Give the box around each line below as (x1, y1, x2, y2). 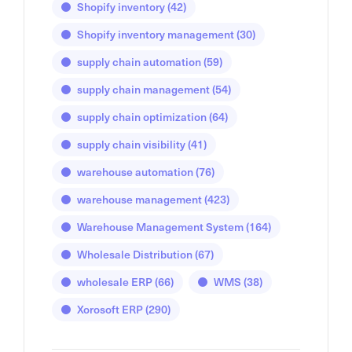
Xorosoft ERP (77, 301, 143, 318)
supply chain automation (77, 53, 201, 71)
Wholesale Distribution (77, 246, 192, 263)
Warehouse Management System (77, 218, 244, 236)
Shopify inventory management (77, 26, 234, 43)
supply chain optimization (77, 108, 207, 126)
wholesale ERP (77, 273, 152, 291)
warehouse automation (77, 163, 193, 181)
